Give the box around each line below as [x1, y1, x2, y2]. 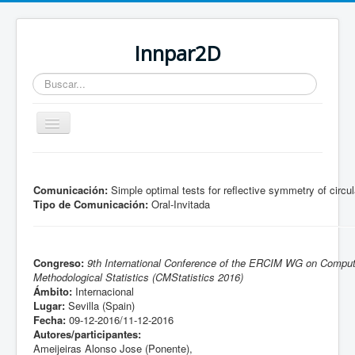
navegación [53, 132, 106, 147]
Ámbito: [33, 284, 72, 299]
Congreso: [33, 255, 84, 270]
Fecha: [33, 312, 66, 327]
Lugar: [33, 298, 65, 313]
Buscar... [32, 72, 74, 87]
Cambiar [53, 117, 92, 132]
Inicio [101, 162, 126, 177]
